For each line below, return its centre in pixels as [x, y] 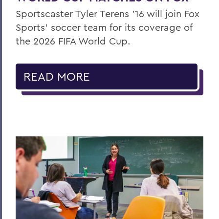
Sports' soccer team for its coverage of [104, 27]
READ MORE [57, 76]
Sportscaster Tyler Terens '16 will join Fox [108, 13]
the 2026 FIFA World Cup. [73, 41]
